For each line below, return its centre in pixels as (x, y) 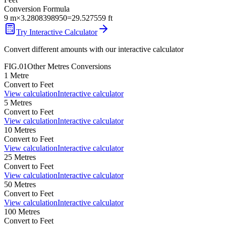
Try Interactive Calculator (57, 32)
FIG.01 (16, 66)
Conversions (90, 66)
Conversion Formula (37, 9)
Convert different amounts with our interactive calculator (94, 49)
